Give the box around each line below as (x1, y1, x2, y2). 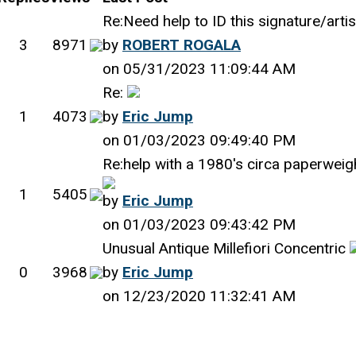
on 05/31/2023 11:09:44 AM (103, 60, 296, 78)
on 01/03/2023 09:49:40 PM (103, 131, 296, 149)
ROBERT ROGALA (122, 36, 241, 54)
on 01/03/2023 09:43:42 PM (103, 215, 296, 234)
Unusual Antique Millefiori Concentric (103, 239, 350, 257)
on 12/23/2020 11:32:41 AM (103, 287, 296, 305)
